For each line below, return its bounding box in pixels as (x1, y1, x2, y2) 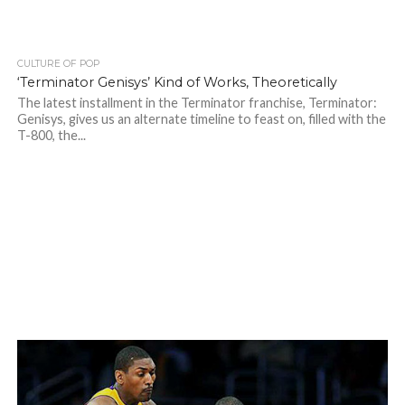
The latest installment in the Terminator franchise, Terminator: (16, 95, 377, 110)
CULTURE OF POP (16, 58, 99, 70)
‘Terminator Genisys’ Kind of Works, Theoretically (16, 74, 337, 90)
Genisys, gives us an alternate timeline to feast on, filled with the (16, 111, 386, 127)
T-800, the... (16, 127, 86, 143)
